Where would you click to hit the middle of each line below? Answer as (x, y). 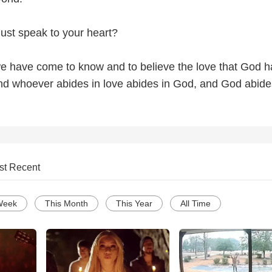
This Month (66, 204)
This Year (134, 204)
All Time (195, 204)
